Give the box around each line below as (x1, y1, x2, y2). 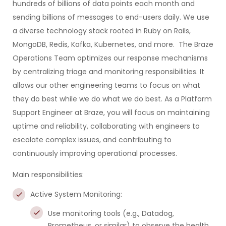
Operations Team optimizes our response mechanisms (13, 53, 208, 63)
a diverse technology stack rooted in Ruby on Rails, (13, 26, 191, 36)
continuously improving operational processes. (13, 148, 177, 158)
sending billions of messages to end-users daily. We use (13, 12, 209, 22)
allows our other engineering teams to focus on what (13, 80, 200, 90)
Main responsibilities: (13, 169, 84, 180)
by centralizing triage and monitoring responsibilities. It (13, 67, 204, 77)
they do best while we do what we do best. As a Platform (13, 94, 212, 104)
